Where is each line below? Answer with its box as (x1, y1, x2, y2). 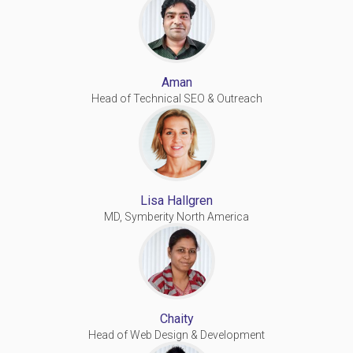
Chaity (159, 310, 194, 326)
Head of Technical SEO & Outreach (91, 91, 262, 105)
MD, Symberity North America (104, 210, 249, 223)
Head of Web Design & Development (88, 328, 265, 341)
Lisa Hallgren (140, 192, 213, 208)
